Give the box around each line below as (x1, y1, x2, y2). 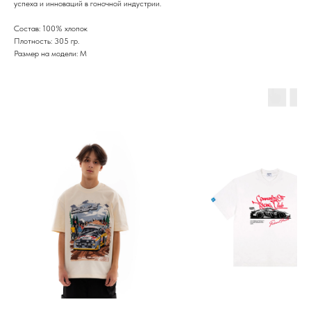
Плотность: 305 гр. (14, 36, 79, 47)
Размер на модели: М (14, 49, 87, 59)
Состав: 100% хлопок (14, 24, 87, 34)
